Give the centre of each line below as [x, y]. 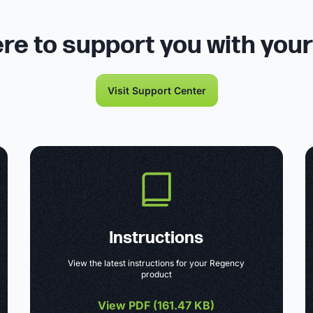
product [156, 274]
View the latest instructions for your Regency [156, 263]
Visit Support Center [156, 90]
